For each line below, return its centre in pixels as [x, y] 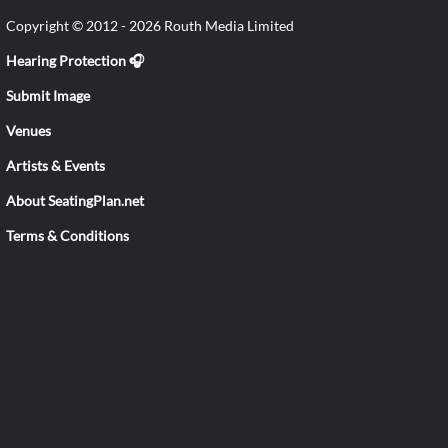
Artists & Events [55, 165]
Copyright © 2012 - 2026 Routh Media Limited [150, 25]
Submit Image [48, 95]
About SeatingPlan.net [75, 200]
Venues [28, 130]
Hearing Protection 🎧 [75, 60]
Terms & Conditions [67, 235]
